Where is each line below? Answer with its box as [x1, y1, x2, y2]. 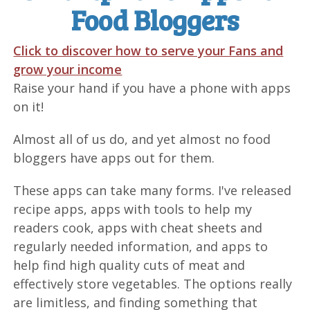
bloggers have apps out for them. [13, 149, 215, 166]
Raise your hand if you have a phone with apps [13, 79, 291, 96]
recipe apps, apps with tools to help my [13, 200, 253, 217]
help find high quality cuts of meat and [13, 256, 246, 273]
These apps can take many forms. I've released [13, 181, 292, 199]
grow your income [13, 60, 122, 77]
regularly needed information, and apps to [13, 237, 268, 255]
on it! [13, 98, 44, 115]
